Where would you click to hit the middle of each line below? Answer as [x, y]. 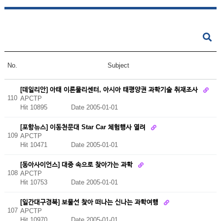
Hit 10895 [45, 108]
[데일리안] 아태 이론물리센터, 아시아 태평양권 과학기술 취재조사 [110, 89]
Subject [118, 65]
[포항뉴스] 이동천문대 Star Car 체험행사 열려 [84, 127]
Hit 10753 [45, 183]
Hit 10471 [45, 145]
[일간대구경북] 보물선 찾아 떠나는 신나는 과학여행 [90, 202]
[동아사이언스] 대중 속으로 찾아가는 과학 [77, 164]
